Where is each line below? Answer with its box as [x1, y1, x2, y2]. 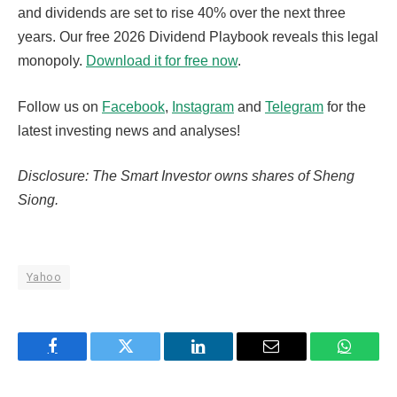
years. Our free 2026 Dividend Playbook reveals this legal [18, 28, 378, 44]
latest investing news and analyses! [18, 122, 240, 138]
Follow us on [18, 98, 102, 114]
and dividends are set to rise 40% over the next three [18, 4, 346, 20]
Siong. [18, 192, 58, 208]
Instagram [172, 98, 234, 114]
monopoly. [18, 52, 86, 68]
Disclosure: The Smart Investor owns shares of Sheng [18, 168, 354, 184]
